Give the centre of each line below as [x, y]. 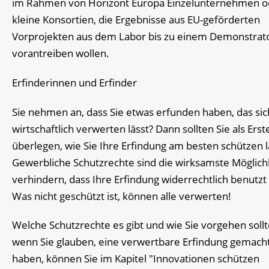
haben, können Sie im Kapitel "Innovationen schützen [136, 259]
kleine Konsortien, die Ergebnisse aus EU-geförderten [136, 19]
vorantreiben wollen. [61, 53]
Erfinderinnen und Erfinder [74, 82]
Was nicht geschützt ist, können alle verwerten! [122, 196]
